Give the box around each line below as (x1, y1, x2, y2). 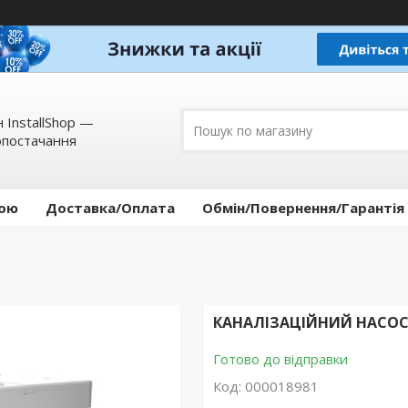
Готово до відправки (212, 350, 348, 369)
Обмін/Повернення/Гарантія (202, 199, 404, 218)
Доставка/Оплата (46, 199, 175, 218)
